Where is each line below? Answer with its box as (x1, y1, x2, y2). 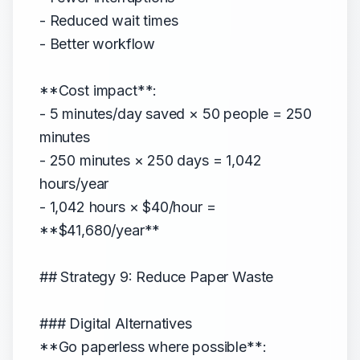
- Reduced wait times (39, 12, 178, 29)
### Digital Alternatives (39, 315, 192, 332)
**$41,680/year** (39, 222, 161, 239)
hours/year (39, 175, 109, 192)
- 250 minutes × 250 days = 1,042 (39, 152, 262, 169)
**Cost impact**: (39, 82, 157, 99)
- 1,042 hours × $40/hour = (39, 198, 216, 215)
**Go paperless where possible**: (39, 338, 267, 355)
